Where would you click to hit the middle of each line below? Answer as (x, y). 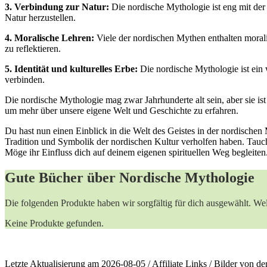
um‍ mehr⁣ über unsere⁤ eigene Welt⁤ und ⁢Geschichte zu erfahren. (122, 110)
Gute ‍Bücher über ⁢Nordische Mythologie (130, 177)
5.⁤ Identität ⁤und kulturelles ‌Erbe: (71, 69)
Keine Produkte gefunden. (54, 223)
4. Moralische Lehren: (49, 38)
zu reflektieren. (33, 48)
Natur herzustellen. (40, 17)
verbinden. (25, 79)
